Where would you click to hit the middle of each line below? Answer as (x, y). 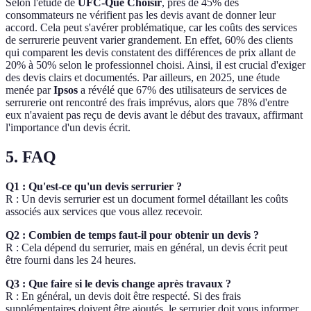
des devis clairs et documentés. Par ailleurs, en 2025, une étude (143, 78)
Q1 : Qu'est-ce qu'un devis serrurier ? (94, 186)
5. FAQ (31, 157)
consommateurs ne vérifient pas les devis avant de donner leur (141, 15)
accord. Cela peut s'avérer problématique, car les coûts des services (151, 28)
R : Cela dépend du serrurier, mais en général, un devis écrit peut (146, 247)
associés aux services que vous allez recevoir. (104, 211)
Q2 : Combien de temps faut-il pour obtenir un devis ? (132, 235)
